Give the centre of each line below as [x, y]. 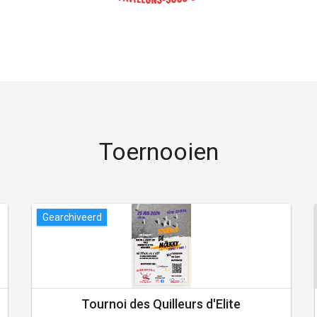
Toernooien [158, 151]
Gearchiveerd [72, 218]
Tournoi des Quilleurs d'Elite [161, 304]
